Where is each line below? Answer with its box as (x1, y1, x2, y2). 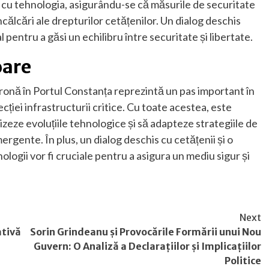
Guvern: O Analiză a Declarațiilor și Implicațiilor (34, 240, 261, 252)
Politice (225, 254, 261, 267)
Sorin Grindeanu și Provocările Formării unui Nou (30, 225, 261, 238)
